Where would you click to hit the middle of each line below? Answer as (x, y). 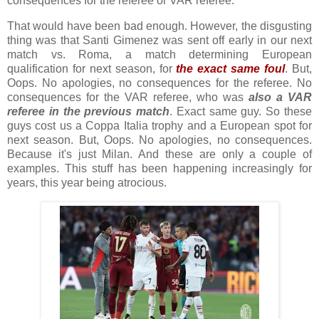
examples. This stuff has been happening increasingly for (159, 169)
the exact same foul (231, 69)
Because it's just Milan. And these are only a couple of (159, 155)
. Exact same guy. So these (241, 112)
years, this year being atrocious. (87, 183)
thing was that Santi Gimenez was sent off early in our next (159, 41)
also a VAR (280, 98)
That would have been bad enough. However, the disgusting (159, 26)
